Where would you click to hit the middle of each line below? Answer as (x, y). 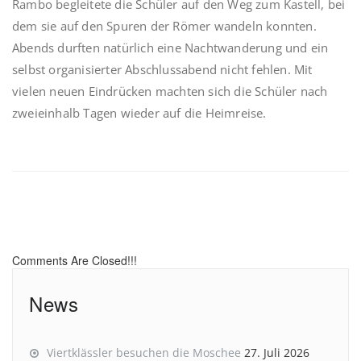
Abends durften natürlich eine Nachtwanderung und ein (170, 48)
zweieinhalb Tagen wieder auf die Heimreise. (139, 113)
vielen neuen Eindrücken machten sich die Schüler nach (170, 91)
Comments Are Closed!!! (75, 261)
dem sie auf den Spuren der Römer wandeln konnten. (164, 26)
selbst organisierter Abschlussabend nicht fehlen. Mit (162, 70)
